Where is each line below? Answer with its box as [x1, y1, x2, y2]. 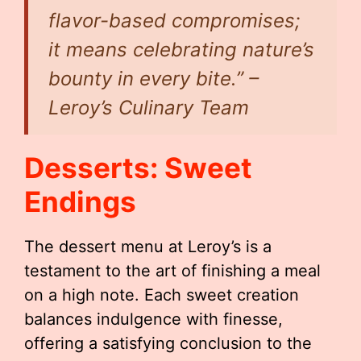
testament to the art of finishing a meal [24, 261, 321, 280]
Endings [24, 185, 136, 218]
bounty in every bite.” [48, 67, 243, 90]
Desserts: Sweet [24, 151, 252, 185]
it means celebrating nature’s [48, 38, 314, 61]
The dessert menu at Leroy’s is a [24, 237, 272, 256]
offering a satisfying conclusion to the [24, 334, 312, 353]
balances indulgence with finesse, [24, 309, 283, 329]
